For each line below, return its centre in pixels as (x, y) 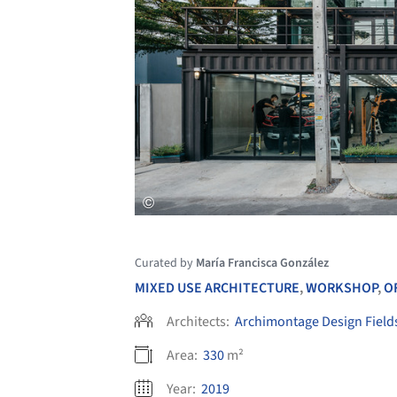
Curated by (165, 263)
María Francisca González (262, 263)
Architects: (199, 321)
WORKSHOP (342, 288)
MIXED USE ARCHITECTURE (217, 288)
